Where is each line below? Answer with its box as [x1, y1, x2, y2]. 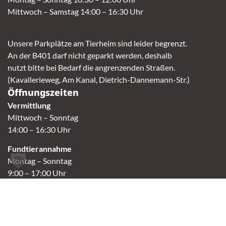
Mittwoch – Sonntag [8, 112, 78, 122]
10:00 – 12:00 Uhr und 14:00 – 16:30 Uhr [8, 211, 150, 221]
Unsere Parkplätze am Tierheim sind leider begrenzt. [8, 38, 187, 48]
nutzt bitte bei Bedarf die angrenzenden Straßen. [8, 62, 175, 72]
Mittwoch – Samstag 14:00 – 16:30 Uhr [8, 7, 143, 17]
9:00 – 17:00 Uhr [8, 167, 66, 178]
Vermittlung [8, 100, 50, 110]
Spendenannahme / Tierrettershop [8, 187, 133, 197]
